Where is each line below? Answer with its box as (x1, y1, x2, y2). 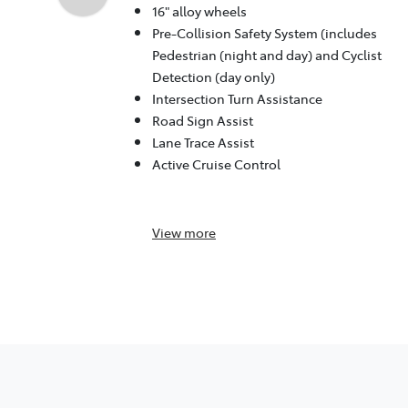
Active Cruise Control (152, 155, 280, 174)
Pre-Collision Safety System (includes (152, 24, 377, 43)
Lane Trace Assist (152, 133, 254, 152)
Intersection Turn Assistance (152, 89, 322, 108)
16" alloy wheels (152, 2, 247, 21)
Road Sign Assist (152, 111, 253, 130)
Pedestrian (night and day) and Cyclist (152, 46, 382, 65)
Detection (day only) (152, 67, 275, 87)
